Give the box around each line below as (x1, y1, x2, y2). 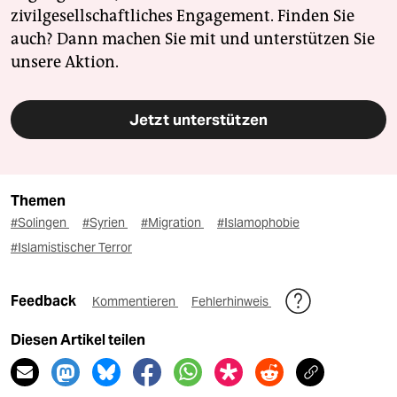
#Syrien (82, 214, 128, 231)
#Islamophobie (217, 214, 300, 231)
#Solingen (11, 214, 69, 231)
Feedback (11, 292, 79, 310)
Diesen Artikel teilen (11, 331, 145, 349)
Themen (11, 192, 66, 210)
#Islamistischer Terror (11, 239, 132, 256)
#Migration (141, 214, 204, 231)
